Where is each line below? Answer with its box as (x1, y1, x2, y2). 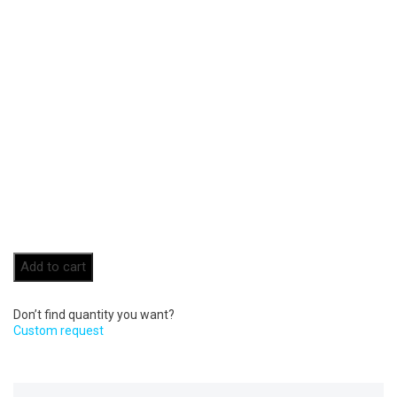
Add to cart (20, 259, 86, 276)
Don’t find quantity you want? (13, 307, 175, 323)
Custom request (13, 323, 104, 339)
